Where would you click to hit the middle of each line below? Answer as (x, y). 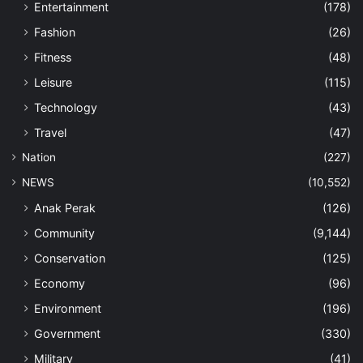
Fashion (55, 32)
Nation (39, 157)
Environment (68, 308)
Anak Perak (65, 207)
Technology (66, 107)
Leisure (53, 82)
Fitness (53, 57)
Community (64, 233)
